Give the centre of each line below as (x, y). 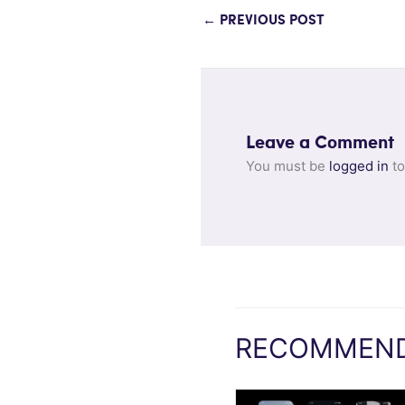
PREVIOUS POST (270, 20)
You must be (287, 165)
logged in (359, 165)
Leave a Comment (320, 143)
